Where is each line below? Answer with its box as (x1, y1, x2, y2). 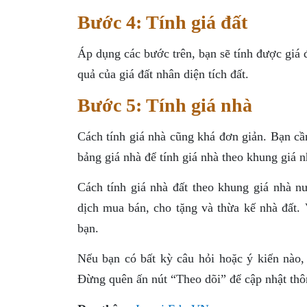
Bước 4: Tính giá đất (77, 11, 247, 33)
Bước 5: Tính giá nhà (77, 94, 252, 116)
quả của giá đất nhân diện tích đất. (77, 66, 249, 81)
